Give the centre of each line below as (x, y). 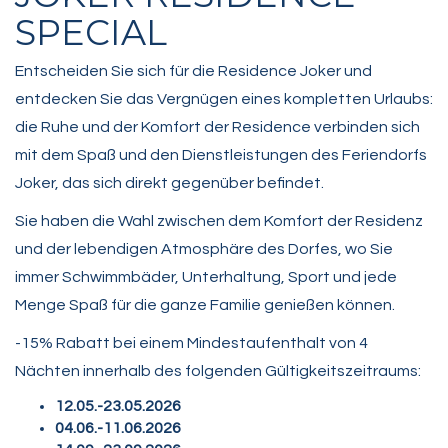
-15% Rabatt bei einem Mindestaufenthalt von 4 (191, 343)
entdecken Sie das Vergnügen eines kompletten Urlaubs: (224, 99)
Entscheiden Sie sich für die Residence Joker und (193, 71)
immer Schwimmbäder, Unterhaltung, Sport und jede (206, 277)
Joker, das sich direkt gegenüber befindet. (169, 183)
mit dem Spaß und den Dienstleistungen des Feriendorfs (221, 155)
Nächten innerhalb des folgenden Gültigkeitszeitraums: (218, 371)
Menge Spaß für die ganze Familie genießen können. (205, 305)
